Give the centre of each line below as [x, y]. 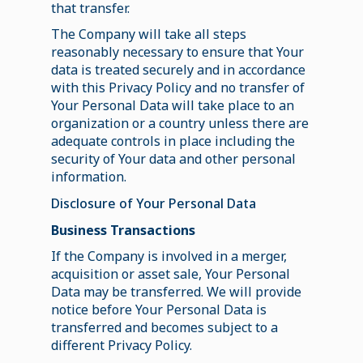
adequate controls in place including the [173, 141]
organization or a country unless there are [179, 123]
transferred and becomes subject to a [164, 327]
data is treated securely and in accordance [178, 69]
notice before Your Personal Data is [158, 309]
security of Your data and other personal [173, 158]
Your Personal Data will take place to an [172, 105]
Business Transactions [123, 230]
